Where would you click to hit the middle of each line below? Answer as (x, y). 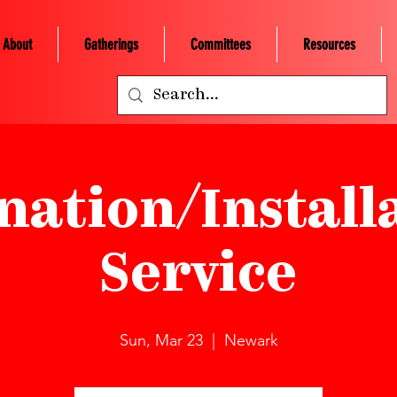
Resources (329, 44)
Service (198, 277)
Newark (251, 340)
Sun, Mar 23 (161, 340)
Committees (220, 44)
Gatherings (111, 44)
